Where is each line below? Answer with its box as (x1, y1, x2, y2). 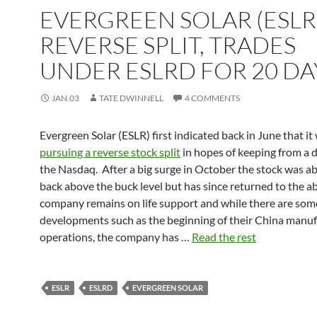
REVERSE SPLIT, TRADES (40, 30, 296, 59)
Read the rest (192, 230, 256, 243)
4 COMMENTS (185, 93, 240, 103)
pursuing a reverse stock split (40, 145, 180, 158)
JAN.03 (52, 93, 79, 103)
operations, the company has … (40, 230, 192, 243)
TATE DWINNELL (99, 93, 163, 103)
